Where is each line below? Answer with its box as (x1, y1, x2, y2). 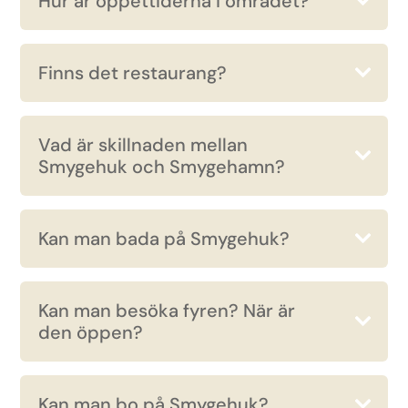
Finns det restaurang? (38, 61, 228, 85)
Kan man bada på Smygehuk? (38, 227, 291, 250)
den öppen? (38, 321, 144, 344)
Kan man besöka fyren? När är (38, 299, 296, 322)
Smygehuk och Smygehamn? (38, 155, 286, 178)
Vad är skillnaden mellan (38, 133, 249, 157)
